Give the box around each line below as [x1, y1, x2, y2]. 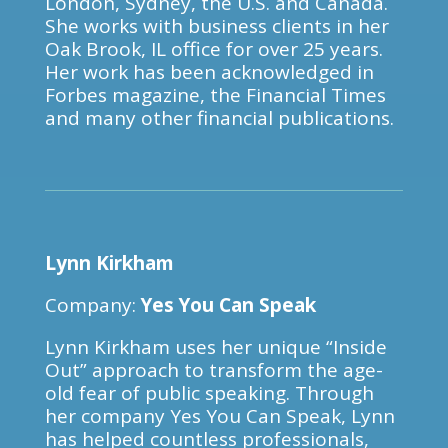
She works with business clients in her [44, 13, 389, 39]
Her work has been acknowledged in [44, 59, 374, 85]
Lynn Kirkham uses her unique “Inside [44, 334, 387, 360]
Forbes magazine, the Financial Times [44, 82, 386, 108]
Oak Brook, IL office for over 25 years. [44, 36, 383, 62]
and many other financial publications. [44, 105, 394, 131]
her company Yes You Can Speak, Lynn [44, 403, 395, 429]
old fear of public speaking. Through [44, 380, 374, 406]
